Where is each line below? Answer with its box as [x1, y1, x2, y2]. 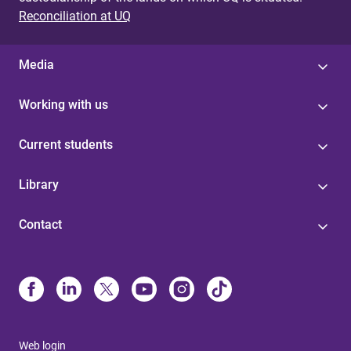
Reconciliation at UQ [19, 9, 131, 24]
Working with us [19, 97, 108, 112]
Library [19, 177, 59, 192]
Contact [19, 217, 62, 232]
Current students [19, 137, 113, 152]
